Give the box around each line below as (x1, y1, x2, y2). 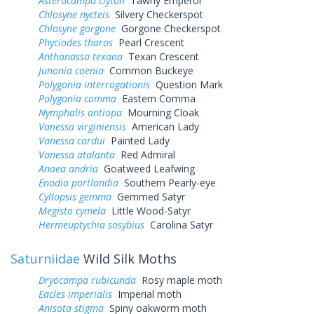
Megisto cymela (39, 203, 106, 217)
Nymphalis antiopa (39, 105, 122, 119)
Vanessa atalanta (39, 147, 115, 161)
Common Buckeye (104, 63, 193, 77)
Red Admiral (115, 147, 175, 161)
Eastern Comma (116, 91, 196, 105)
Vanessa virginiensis (39, 119, 126, 133)
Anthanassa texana (39, 49, 123, 63)
